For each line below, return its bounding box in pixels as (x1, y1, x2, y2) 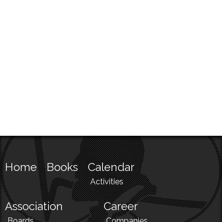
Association (5, 200, 63, 213)
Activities (90, 177, 123, 187)
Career (104, 200, 138, 213)
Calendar (88, 161, 134, 174)
